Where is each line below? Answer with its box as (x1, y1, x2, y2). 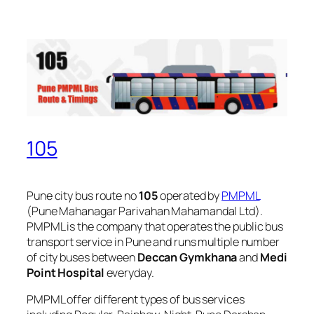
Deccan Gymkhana (137, 249, 238, 265)
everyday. (104, 264, 154, 280)
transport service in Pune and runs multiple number (27, 233, 280, 250)
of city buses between (27, 249, 137, 265)
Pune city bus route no (27, 187, 139, 203)
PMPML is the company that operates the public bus (27, 218, 284, 234)
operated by (158, 187, 222, 203)
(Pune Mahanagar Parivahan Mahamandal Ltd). (27, 203, 263, 219)
